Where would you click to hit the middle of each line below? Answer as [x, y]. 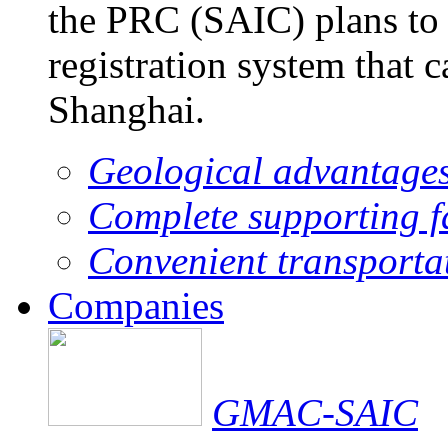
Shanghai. [126, 109]
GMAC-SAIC [315, 412]
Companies [136, 305]
